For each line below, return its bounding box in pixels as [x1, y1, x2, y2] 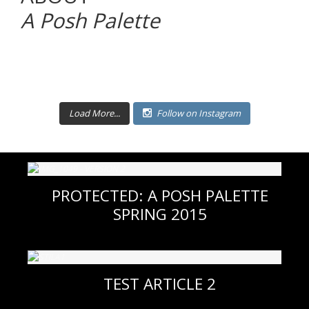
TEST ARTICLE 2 [103, 273, 216, 295]
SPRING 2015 [112, 203, 207, 225]
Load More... [68, 107, 120, 119]
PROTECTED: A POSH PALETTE [51, 185, 268, 206]
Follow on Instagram [156, 107, 241, 119]
